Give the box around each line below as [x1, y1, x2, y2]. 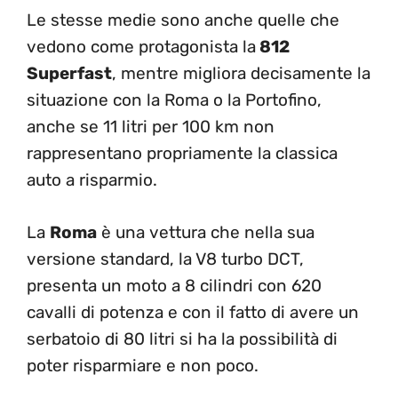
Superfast [27, 63, 112, 84]
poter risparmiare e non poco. [27, 354, 259, 376]
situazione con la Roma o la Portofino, [27, 90, 322, 110]
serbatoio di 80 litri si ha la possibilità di [27, 328, 338, 349]
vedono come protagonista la [27, 36, 256, 57]
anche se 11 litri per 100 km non [27, 116, 275, 137]
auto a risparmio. [27, 170, 157, 190]
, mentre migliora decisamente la [112, 63, 370, 84]
